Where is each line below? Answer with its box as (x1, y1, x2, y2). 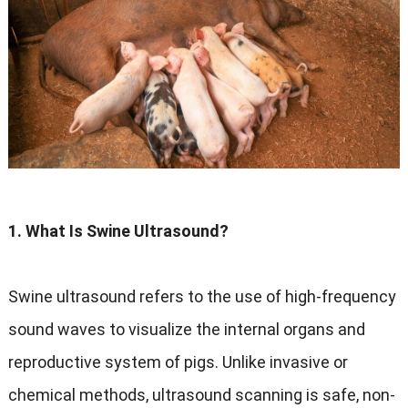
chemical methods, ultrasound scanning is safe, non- (7, 385, 395, 405)
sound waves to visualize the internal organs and (7, 320, 365, 340)
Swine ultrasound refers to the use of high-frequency (7, 287, 396, 307)
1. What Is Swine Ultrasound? (7, 221, 229, 241)
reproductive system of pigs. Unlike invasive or (7, 352, 348, 372)
